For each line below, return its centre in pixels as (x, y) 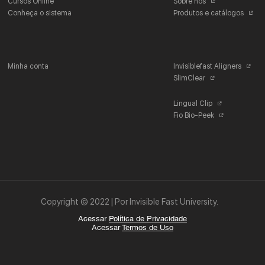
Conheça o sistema (40, 13)
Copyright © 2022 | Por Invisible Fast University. (130, 202)
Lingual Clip (193, 104)
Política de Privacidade (148, 219)
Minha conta (28, 66)
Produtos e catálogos (209, 13)
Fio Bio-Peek (194, 115)
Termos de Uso (148, 227)
